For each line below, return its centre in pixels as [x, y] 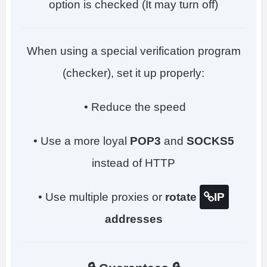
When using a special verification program [133, 51]
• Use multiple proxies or [102, 197]
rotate [182, 197]
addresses [133, 219]
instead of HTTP [133, 163]
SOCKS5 [210, 141]
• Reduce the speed [133, 107]
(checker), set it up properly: [133, 73]
